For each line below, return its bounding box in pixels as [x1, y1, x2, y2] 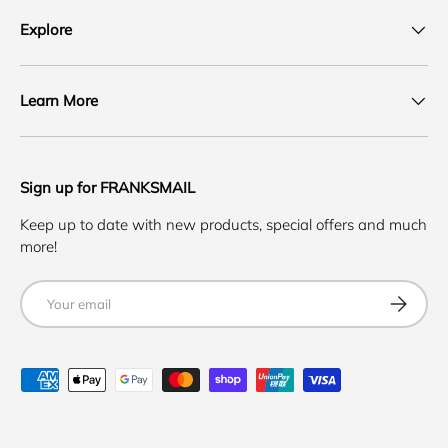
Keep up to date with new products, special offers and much [20, 214, 427, 234]
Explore [20, 19, 72, 39]
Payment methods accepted [19, 368, 210, 388]
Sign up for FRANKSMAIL [20, 177, 195, 197]
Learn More [20, 90, 98, 110]
